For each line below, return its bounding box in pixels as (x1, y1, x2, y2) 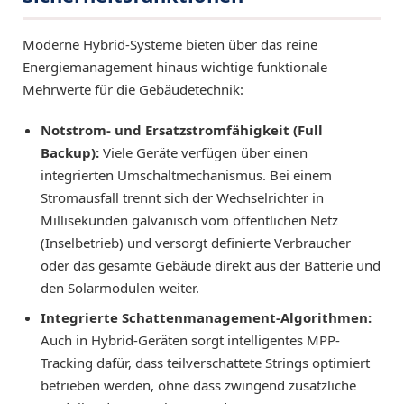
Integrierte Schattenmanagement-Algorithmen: (41, 308, 372, 326)
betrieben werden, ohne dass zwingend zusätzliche (41, 376, 356, 394)
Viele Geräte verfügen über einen (99, 143, 308, 161)
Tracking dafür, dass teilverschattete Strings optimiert (41, 353, 370, 372)
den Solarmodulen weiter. (41, 279, 199, 297)
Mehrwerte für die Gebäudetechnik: (23, 80, 243, 98)
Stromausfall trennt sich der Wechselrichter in (41, 188, 324, 207)
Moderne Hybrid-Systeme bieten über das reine (23, 35, 317, 53)
